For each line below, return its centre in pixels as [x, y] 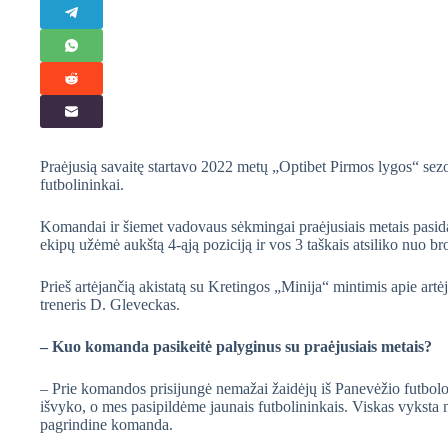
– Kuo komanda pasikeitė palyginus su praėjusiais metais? [236, 346]
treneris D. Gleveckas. [110, 304]
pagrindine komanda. [106, 424]
